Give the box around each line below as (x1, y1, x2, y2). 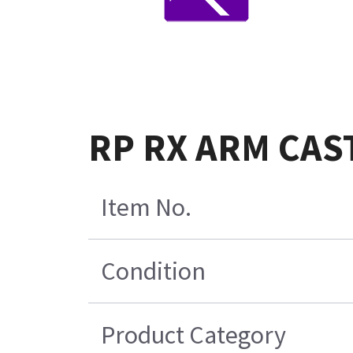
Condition (100, 255, 206, 288)
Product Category (100, 319, 286, 351)
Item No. (100, 191, 191, 224)
